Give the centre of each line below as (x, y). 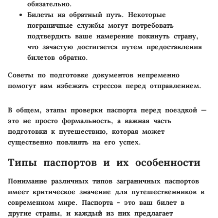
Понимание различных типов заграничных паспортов (103, 181)
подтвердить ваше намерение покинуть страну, (113, 36)
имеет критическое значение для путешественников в (106, 191)
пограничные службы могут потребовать (100, 26)
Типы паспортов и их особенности (104, 163)
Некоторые (145, 15)
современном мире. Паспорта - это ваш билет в (96, 202)
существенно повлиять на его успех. (74, 142)
